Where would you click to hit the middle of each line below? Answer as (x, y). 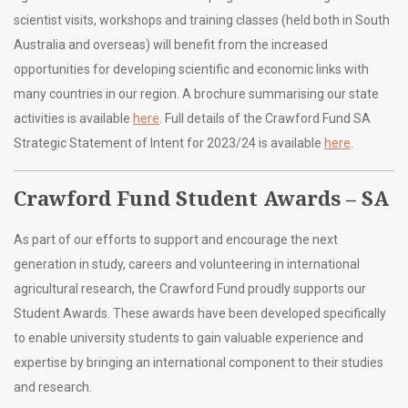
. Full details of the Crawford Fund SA (265, 119)
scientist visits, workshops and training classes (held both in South (202, 20)
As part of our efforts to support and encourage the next (176, 240)
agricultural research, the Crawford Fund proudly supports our (190, 289)
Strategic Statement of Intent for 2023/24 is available (169, 143)
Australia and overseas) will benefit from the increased (171, 45)
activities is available (73, 119)
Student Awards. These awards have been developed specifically (200, 314)
